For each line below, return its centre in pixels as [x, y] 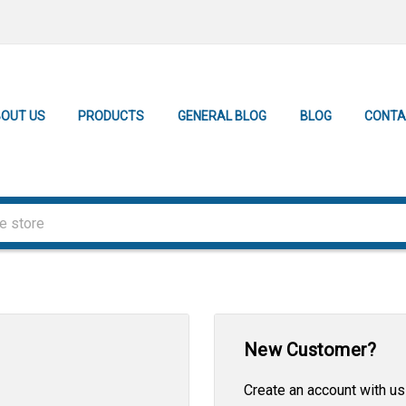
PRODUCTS [111, 116]
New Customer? [310, 350]
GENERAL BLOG [222, 116]
